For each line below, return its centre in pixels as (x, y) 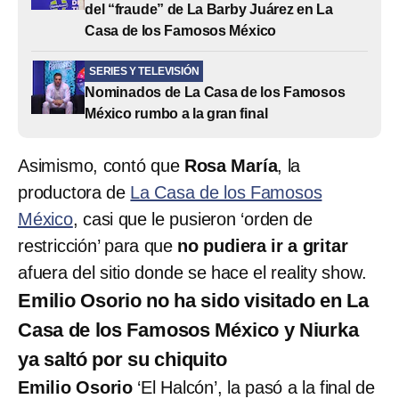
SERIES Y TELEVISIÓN (144, 71)
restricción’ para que (98, 245)
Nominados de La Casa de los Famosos (215, 92)
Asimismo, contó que (101, 165)
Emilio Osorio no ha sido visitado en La (193, 300)
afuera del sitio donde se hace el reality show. (192, 272)
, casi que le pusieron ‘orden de (193, 219)
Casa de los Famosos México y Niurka (188, 330)
